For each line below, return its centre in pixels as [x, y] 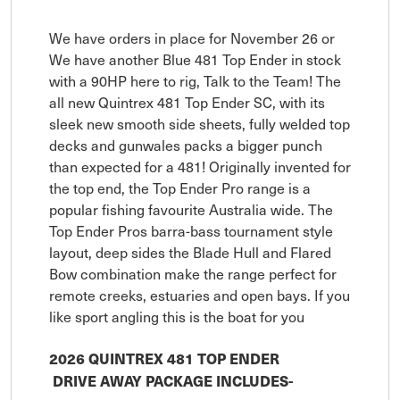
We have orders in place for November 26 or [192, 37]
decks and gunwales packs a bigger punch [186, 144]
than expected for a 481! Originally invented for [200, 166]
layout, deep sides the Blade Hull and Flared [190, 251]
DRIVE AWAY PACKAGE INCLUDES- [173, 380]
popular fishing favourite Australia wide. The [191, 208]
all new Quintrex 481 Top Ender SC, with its [187, 101]
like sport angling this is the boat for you [177, 316]
